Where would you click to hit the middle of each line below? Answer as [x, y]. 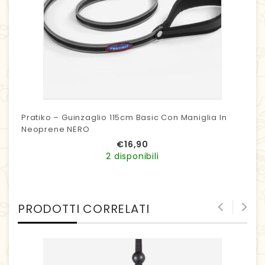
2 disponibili [132, 156]
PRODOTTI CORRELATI [84, 209]
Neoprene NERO [55, 130]
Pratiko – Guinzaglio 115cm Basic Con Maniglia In [124, 118]
